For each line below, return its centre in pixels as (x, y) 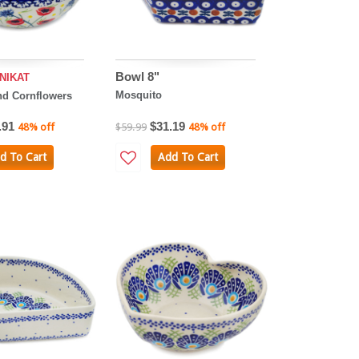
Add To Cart (188, 157)
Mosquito (139, 95)
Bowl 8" (138, 77)
